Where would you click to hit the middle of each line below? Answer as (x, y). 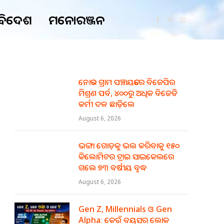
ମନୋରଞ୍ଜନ (77, 19)
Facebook (173, 24)
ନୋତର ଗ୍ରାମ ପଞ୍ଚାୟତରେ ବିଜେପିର (127, 82)
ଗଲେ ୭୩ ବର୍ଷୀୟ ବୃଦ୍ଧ (113, 167)
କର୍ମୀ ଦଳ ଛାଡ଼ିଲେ (106, 104)
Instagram (199, 24)
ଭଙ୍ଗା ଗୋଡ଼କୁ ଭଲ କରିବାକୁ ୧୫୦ (129, 145)
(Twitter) (184, 35)
